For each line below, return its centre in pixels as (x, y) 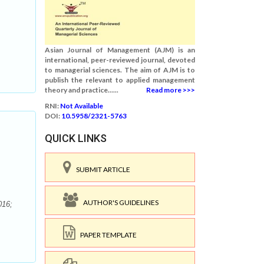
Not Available (82, 106)
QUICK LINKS (76, 138)
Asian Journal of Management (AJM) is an (120, 50)
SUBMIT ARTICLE (101, 169)
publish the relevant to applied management (120, 80)
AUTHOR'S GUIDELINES (118, 202)
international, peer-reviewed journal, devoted (120, 60)
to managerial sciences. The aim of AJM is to (120, 70)
